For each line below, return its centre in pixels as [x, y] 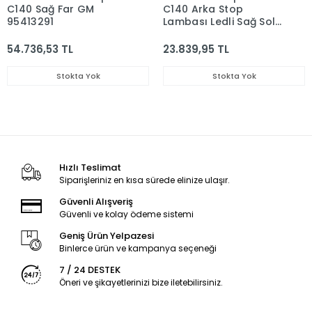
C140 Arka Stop [203, 9]
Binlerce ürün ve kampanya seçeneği [138, 248]
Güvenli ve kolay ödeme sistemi [126, 214]
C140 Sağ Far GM [51, 9]
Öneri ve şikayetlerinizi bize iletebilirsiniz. [141, 282]
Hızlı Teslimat [90, 167]
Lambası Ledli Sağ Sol [219, 22]
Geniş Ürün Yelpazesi [106, 236]
